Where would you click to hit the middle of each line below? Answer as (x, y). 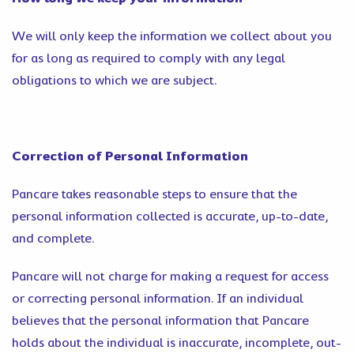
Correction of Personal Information (130, 156)
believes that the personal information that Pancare (160, 321)
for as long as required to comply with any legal (149, 58)
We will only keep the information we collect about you (172, 36)
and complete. (53, 239)
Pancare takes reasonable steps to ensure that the (154, 194)
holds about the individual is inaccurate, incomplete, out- (177, 343)
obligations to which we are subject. (116, 81)
